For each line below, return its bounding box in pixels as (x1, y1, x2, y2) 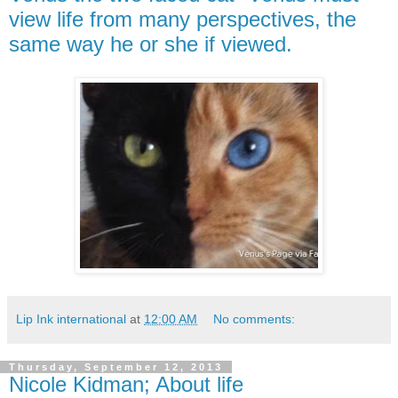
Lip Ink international (16, 312, 126, 327)
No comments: (213, 312, 296, 327)
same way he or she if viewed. (9, 31, 292, 56)
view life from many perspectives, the (9, 6, 356, 31)
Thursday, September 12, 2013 (9, 362, 223, 373)
